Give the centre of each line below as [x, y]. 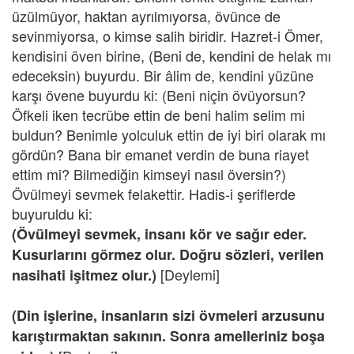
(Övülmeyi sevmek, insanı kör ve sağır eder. [159, 234]
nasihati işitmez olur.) [84, 275]
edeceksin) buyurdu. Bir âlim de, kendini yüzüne [163, 75]
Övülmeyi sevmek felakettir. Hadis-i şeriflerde [154, 194]
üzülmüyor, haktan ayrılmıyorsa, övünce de [146, 16]
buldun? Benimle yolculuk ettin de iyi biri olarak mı [169, 134]
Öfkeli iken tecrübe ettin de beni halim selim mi [158, 115]
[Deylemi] [188, 274]
